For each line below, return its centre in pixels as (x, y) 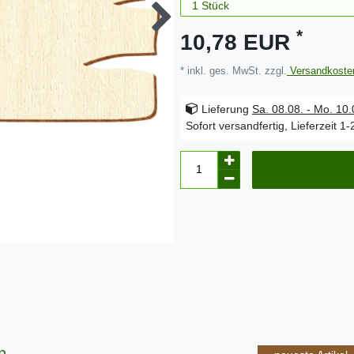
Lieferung (225, 109)
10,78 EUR (238, 42)
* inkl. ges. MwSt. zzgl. (233, 71)
